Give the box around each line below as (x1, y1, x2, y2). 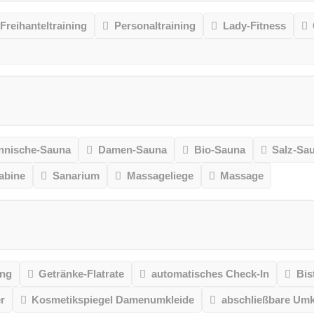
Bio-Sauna (193, 144, 245, 156)
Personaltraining (114, 20, 196, 32)
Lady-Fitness (222, 20, 286, 32)
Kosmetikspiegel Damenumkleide (32, 294, 195, 306)
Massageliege (126, 170, 193, 182)
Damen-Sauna (97, 144, 167, 156)
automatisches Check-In (151, 268, 269, 280)
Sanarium (52, 170, 100, 182)
